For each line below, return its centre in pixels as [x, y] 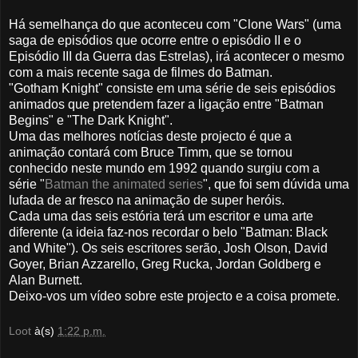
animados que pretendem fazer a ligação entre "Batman [166, 105]
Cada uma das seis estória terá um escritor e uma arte [161, 217]
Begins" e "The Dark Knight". [91, 121]
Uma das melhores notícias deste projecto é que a [150, 137]
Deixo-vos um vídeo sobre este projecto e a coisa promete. [174, 296]
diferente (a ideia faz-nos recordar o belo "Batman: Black [168, 233]
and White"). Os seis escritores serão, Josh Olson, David [168, 249]
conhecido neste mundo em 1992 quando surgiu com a [164, 169]
